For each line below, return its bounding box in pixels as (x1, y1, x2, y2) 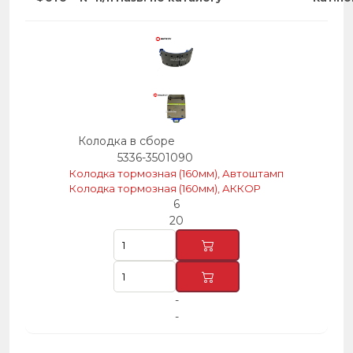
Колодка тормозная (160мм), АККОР (69, 182, 261, 195)
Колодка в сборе (78, 134, 175, 148)
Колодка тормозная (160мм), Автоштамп (69, 167, 284, 180)
